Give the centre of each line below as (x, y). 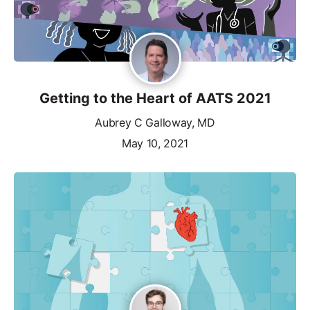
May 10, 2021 (155, 143)
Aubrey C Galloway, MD (155, 122)
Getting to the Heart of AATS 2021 (155, 98)
